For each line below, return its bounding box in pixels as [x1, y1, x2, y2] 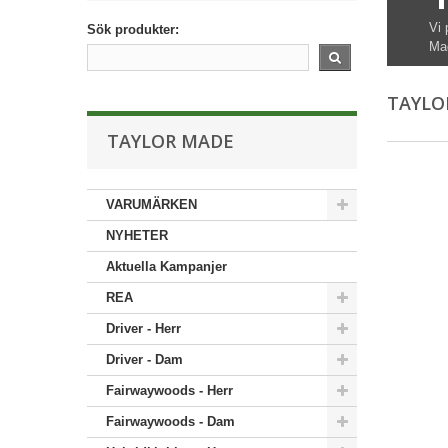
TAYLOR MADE [107, 129, 234, 153]
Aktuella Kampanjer [106, 259, 227, 274]
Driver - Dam [106, 352, 183, 367]
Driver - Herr [106, 321, 181, 336]
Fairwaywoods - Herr [106, 383, 233, 398]
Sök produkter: [87, 22, 179, 37]
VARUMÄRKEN [106, 197, 197, 212]
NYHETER [106, 228, 168, 243]
